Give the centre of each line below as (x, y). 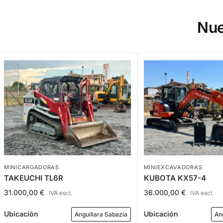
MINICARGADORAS (32, 167)
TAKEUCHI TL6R (34, 178)
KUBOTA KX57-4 (175, 178)
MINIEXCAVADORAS (173, 167)
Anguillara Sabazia (101, 214)
